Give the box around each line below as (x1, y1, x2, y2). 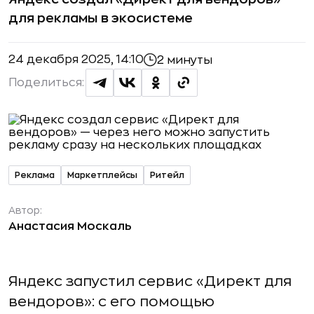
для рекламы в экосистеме (8, 12, 193, 25)
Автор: (8, 205, 42, 215)
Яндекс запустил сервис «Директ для (8, 274, 292, 289)
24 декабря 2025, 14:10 (8, 54, 144, 65)
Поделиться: (8, 77, 84, 88)
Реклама (15, 170, 55, 179)
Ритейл (150, 170, 184, 179)
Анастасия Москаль (8, 221, 131, 232)
